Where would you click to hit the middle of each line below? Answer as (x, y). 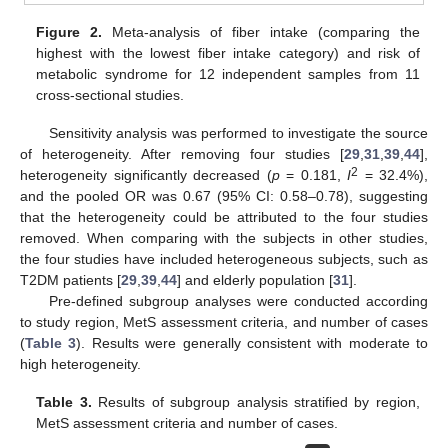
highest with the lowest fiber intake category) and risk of (228, 53)
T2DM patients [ (70, 280)
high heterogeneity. (80, 364)
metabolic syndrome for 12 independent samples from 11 (228, 74)
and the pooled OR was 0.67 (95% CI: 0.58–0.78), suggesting (224, 196)
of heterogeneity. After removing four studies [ (182, 154)
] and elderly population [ (255, 280)
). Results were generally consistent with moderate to (252, 343)
